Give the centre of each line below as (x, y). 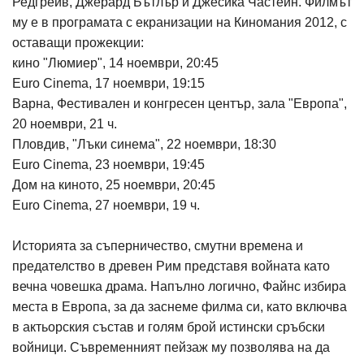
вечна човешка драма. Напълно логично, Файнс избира (179, 286)
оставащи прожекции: (78, 43)
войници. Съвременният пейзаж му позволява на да (171, 347)
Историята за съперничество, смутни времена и (158, 246)
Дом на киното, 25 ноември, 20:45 (114, 185)
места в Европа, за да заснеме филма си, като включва (180, 307)
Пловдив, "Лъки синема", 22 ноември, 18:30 (144, 144)
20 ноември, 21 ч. (65, 124)
